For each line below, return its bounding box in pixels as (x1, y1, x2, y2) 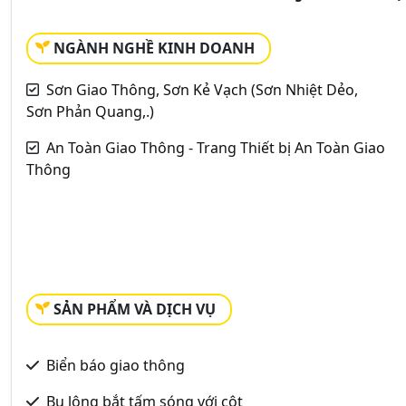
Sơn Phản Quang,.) (26, 101, 154, 121)
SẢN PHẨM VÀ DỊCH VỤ (53, 298, 216, 319)
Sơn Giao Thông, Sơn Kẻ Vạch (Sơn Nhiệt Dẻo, (46, 79, 358, 100)
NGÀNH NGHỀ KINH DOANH (53, 37, 255, 58)
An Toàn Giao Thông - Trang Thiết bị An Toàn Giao (46, 137, 385, 158)
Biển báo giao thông (46, 354, 185, 375)
